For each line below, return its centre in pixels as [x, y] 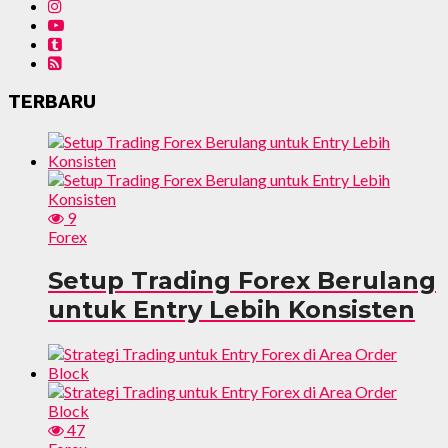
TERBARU [52, 102]
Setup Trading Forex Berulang [242, 280]
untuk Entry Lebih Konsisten [231, 309]
